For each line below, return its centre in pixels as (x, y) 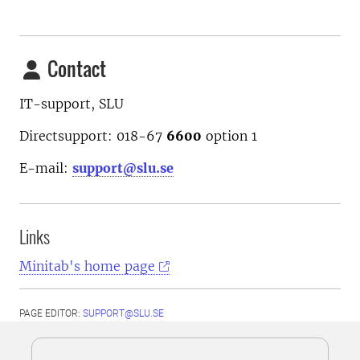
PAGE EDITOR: (51, 313)
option (229, 136)
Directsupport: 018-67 (93, 136)
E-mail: (46, 168)
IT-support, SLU (72, 104)
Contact (75, 68)
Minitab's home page (87, 266)
